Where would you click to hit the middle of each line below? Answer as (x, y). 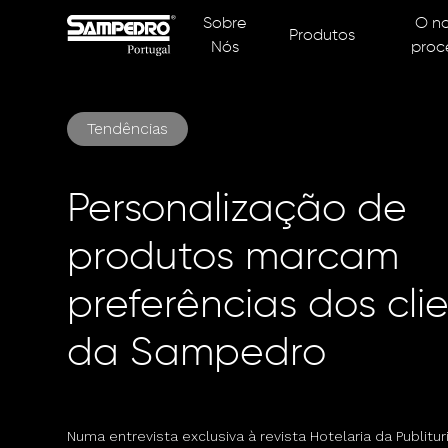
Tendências (128, 128)
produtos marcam (233, 258)
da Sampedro (197, 354)
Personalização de (237, 210)
